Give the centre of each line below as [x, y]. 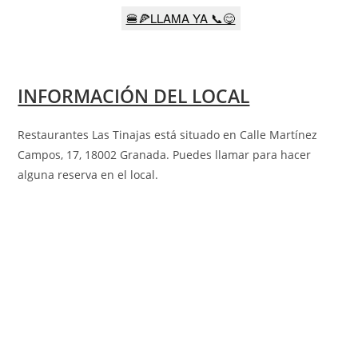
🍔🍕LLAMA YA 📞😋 [181, 18]
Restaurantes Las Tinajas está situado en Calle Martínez [168, 134]
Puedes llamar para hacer [241, 154]
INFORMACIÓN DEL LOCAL [134, 95]
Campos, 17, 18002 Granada [92, 154]
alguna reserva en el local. [88, 174]
